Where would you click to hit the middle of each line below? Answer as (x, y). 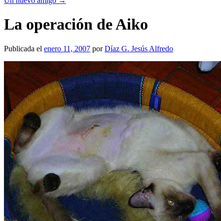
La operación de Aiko (76, 24)
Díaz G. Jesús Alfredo (139, 48)
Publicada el (23, 48)
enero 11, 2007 (67, 48)
